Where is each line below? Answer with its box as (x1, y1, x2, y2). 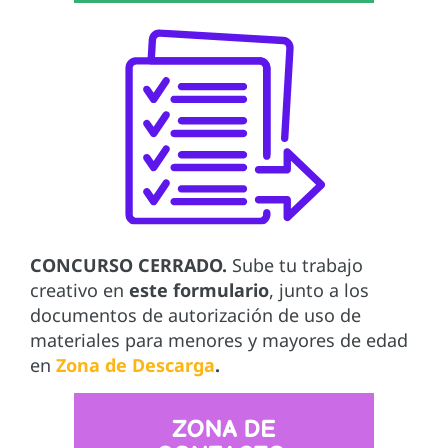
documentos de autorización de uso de (30, 303, 361, 328)
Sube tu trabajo (227, 253, 363, 278)
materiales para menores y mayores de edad (30, 328, 408, 353)
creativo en (30, 278, 129, 303)
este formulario (129, 278, 269, 303)
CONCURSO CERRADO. (30, 253, 227, 278)
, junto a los (269, 278, 369, 303)
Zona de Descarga (51, 353, 215, 378)
